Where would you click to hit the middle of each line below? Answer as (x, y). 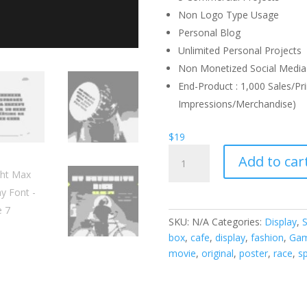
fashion (267, 237)
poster (253, 253)
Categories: (238, 222)
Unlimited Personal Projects (240, 50)
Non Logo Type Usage (228, 15)
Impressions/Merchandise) (237, 104)
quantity (185, 215)
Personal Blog (209, 33)
